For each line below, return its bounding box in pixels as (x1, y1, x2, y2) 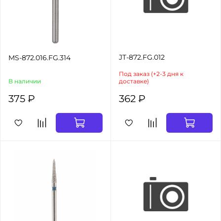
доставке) (119, 77, 149, 85)
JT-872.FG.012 (119, 52, 165, 62)
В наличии (8, 77, 41, 85)
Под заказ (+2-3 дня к (119, 70, 184, 77)
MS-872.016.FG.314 (8, 53, 71, 62)
